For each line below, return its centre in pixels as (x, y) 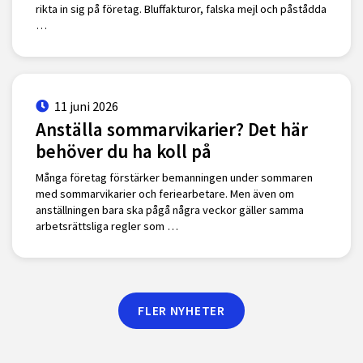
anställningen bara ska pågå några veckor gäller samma (169, 210)
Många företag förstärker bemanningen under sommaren (174, 177)
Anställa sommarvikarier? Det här (171, 129)
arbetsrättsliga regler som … (107, 226)
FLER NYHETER (181, 310)
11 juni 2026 (86, 107)
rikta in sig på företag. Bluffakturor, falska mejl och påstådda (181, 9)
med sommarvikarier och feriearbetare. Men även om (164, 194)
